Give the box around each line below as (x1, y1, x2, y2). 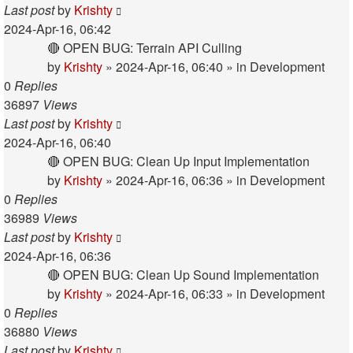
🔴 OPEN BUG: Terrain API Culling (47, 39, 242, 57)
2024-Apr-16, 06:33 (116, 284, 223, 303)
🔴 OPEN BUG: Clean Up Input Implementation (47, 152, 310, 170)
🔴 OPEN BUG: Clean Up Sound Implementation (47, 266, 319, 284)
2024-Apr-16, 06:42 (4, 20, 111, 38)
